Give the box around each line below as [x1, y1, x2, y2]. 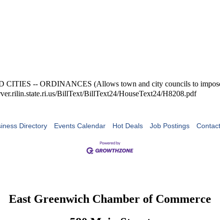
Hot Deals [112, 122, 143, 130]
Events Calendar [54, 122, 106, 130]
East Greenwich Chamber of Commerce [9, 192, 211, 205]
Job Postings [150, 122, 190, 130]
